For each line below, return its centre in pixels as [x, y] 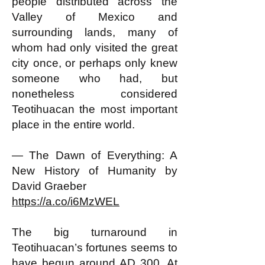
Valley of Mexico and [95, 17]
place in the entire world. [73, 125]
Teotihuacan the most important [95, 109]
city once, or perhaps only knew [95, 63]
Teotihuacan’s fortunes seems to [95, 248]
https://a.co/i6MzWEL [66, 201]
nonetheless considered [95, 94]
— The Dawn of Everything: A [95, 155]
